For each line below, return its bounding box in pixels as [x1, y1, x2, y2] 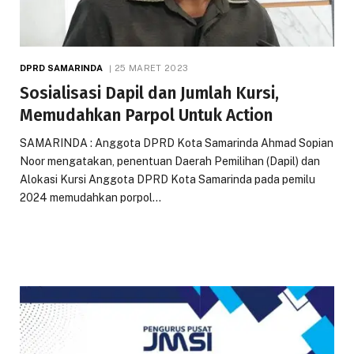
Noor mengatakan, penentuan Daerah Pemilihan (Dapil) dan [20, 154, 320, 168]
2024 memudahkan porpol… [20, 190, 161, 204]
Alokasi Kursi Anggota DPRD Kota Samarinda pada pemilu [20, 172, 315, 186]
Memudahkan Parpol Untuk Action [20, 104, 273, 126]
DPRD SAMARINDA [20, 62, 104, 73]
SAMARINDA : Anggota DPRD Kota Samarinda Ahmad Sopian [20, 136, 333, 149]
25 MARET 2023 [114, 62, 189, 73]
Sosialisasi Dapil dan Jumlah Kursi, [20, 82, 279, 104]
